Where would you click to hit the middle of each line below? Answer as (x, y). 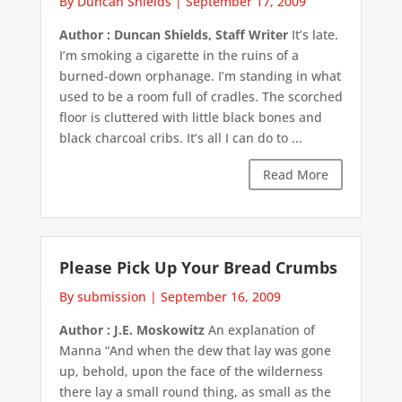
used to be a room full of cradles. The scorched (201, 96)
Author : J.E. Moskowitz (131, 330)
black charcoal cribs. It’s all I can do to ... (180, 137)
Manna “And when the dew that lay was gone (195, 351)
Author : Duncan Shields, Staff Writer (173, 34)
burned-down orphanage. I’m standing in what (200, 75)
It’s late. (313, 34)
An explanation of (259, 330)
